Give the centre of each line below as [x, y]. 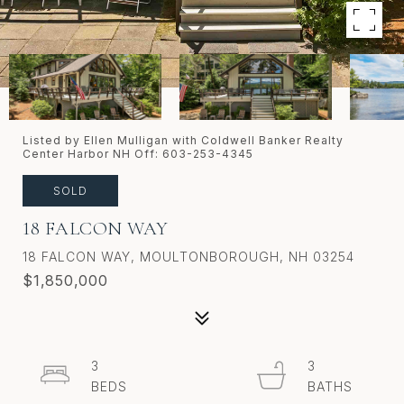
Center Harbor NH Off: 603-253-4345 [138, 154]
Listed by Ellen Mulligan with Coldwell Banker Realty [183, 140]
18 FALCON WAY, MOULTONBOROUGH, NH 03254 [188, 257]
